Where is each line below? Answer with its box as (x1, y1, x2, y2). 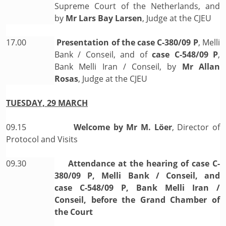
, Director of (172, 121, 220, 133)
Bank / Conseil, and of (54, 48, 152, 60)
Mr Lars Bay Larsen (66, 12, 142, 24)
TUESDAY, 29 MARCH (6, 97, 88, 108)
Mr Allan (182, 61, 220, 72)
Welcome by (73, 121, 123, 133)
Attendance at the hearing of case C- (68, 157, 220, 169)
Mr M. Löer (126, 121, 172, 133)
